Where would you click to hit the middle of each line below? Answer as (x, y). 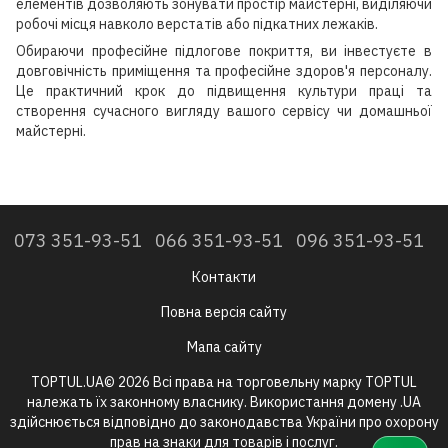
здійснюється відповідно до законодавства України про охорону (224, 422)
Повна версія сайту (224, 312)
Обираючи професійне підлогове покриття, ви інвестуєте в (224, 50)
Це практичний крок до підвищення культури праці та (224, 90)
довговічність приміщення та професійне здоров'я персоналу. (224, 70)
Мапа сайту (224, 347)
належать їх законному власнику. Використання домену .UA (224, 402)
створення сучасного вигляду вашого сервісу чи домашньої (224, 110)
